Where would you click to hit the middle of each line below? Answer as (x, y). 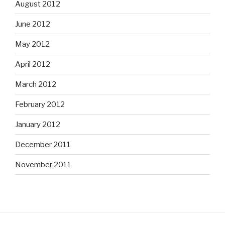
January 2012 (38, 124)
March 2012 (36, 84)
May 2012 (32, 44)
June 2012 (33, 24)
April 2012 (33, 64)
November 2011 (43, 164)
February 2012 (40, 104)
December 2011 (43, 144)
